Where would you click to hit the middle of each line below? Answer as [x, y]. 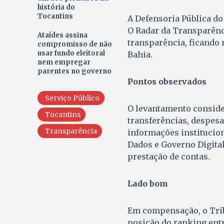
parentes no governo [74, 71]
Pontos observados [167, 82]
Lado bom [147, 184]
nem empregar [64, 62]
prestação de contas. [168, 157]
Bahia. [140, 55]
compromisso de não [74, 44]
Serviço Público [72, 98]
